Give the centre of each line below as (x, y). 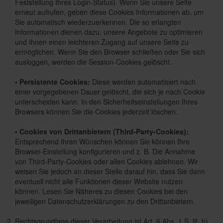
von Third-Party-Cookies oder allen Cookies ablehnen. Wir (107, 161)
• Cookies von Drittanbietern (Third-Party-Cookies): (102, 131)
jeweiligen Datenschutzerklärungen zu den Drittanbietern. (105, 201)
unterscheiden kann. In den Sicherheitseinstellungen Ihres (106, 102)
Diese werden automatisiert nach (143, 82)
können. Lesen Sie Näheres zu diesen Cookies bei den (101, 191)
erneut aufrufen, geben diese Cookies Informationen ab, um (109, 12)
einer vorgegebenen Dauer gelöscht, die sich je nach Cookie (110, 92)
